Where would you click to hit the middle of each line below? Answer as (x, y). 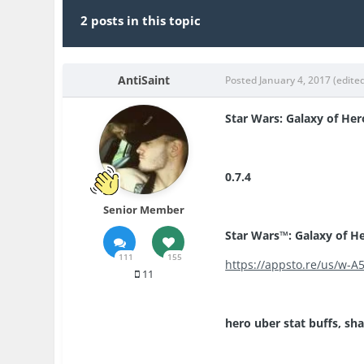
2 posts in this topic (141, 21)
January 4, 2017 (295, 80)
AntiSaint (144, 80)
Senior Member (144, 210)
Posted (243, 80)
